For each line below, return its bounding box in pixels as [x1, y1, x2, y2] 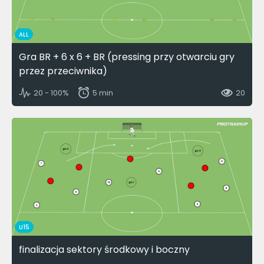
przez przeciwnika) [19, 64, 107, 78]
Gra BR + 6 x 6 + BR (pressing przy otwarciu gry [19, 50, 235, 64]
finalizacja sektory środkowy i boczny [19, 243, 190, 257]
